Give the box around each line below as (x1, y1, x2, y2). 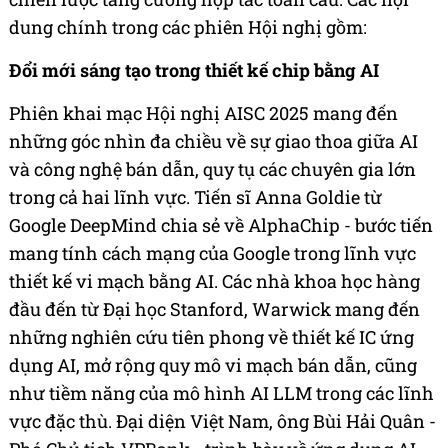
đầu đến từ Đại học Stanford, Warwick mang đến (9, 297, 420, 322)
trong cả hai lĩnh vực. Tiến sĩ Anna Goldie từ (9, 185, 382, 210)
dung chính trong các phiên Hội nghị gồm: (9, 15, 367, 40)
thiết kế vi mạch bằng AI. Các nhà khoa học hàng (9, 269, 420, 294)
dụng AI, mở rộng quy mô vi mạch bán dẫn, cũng (9, 353, 417, 378)
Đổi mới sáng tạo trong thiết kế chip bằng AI (9, 58, 379, 83)
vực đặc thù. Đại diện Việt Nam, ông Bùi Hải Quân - (9, 409, 436, 434)
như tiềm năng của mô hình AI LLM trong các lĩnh (9, 381, 434, 406)
